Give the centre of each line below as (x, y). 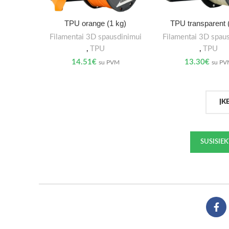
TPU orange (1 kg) (96, 23)
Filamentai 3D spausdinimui (95, 37)
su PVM (109, 62)
